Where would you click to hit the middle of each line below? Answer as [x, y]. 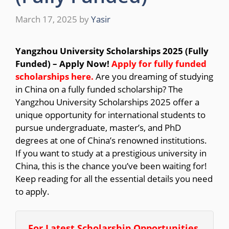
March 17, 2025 [46, 19]
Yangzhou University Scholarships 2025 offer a [107, 102]
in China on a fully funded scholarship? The [99, 89]
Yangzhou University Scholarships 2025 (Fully [112, 51]
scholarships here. [54, 76]
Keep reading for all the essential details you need [114, 178]
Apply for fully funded [159, 63]
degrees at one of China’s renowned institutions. [111, 140]
